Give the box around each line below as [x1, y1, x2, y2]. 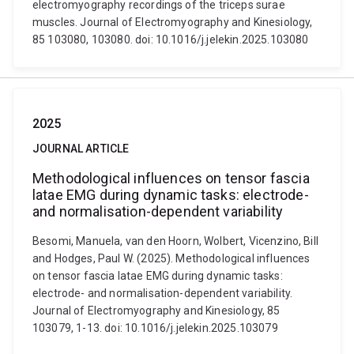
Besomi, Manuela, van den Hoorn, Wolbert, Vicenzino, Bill [32, 235, 318, 247]
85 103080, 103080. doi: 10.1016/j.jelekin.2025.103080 [32, 33, 309, 46]
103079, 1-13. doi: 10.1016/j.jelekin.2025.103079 [32, 322, 278, 334]
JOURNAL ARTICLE [32, 142, 130, 155]
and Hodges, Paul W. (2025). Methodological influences [32, 252, 311, 265]
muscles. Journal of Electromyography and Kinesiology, [32, 16, 313, 28]
